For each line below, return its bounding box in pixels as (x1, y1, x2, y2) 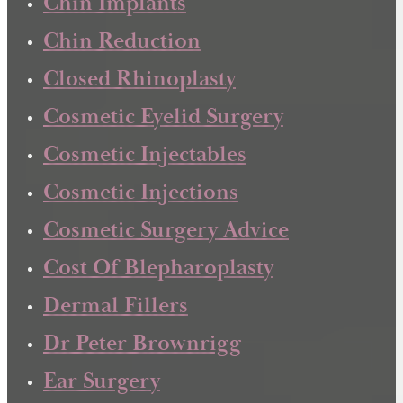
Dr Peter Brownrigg (43, 329, 242, 359)
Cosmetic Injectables (43, 140, 246, 170)
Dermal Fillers (43, 291, 188, 321)
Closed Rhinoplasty (43, 65, 236, 94)
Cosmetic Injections (43, 178, 238, 208)
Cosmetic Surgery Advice (43, 216, 289, 246)
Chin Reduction (43, 27, 201, 57)
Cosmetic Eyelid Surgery (43, 103, 283, 132)
